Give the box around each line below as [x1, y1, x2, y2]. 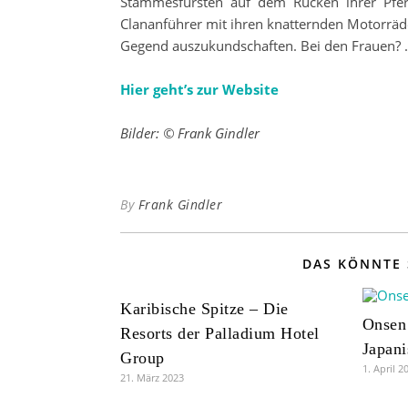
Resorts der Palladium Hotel [120, 324, 320, 342]
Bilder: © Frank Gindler [120, 124, 260, 142]
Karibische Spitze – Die [120, 300, 289, 318]
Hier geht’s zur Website [120, 80, 279, 98]
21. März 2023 [120, 371, 184, 384]
